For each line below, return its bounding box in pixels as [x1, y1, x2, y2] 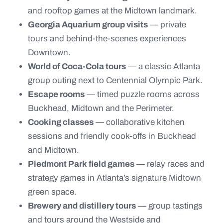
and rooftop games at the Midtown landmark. [28, 6, 197, 15]
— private [148, 20, 186, 29]
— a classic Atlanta [126, 62, 200, 71]
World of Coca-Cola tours [28, 62, 126, 71]
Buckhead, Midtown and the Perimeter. [28, 104, 174, 113]
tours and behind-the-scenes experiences [28, 34, 186, 43]
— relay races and [134, 159, 205, 169]
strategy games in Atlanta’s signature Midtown [28, 173, 201, 183]
